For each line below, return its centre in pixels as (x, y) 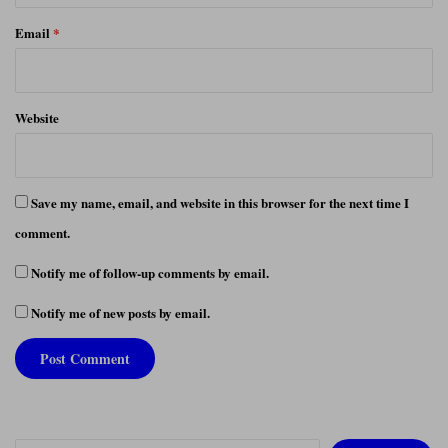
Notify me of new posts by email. (120, 312)
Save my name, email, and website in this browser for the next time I (220, 202)
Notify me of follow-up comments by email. (150, 272)
